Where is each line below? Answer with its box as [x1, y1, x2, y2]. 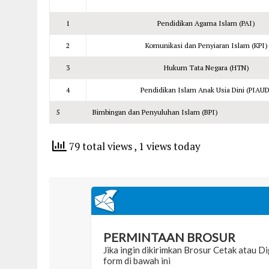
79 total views [67, 139, 134, 153]
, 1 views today [134, 139, 201, 153]
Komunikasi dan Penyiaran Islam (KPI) [145, 41, 268, 50]
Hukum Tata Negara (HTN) [163, 63, 249, 72]
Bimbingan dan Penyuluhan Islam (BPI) [92, 107, 218, 116]
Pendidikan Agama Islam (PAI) [157, 19, 255, 28]
